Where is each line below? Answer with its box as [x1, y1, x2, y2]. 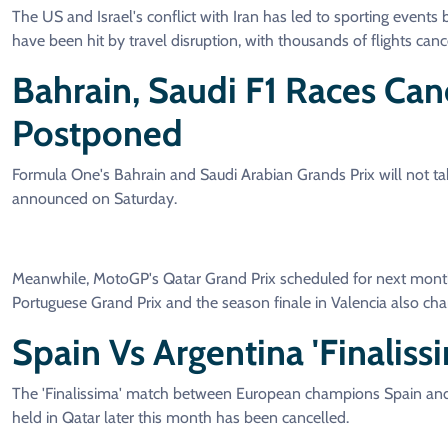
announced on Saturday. [12, 189, 177, 209]
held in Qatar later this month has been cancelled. [12, 408, 349, 428]
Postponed [12, 111, 191, 156]
